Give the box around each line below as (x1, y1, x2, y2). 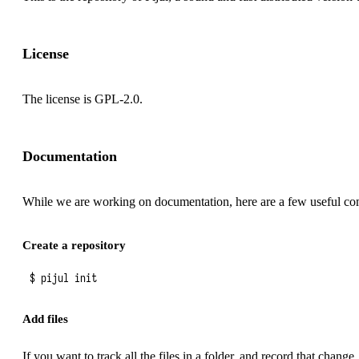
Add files (22, 312, 68, 326)
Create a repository (22, 238, 126, 252)
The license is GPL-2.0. (22, 92, 143, 106)
